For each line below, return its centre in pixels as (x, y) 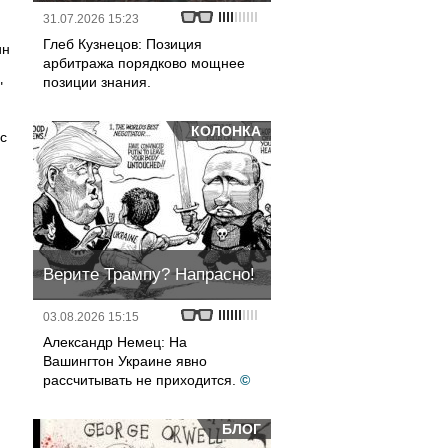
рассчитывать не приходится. (139, 380)
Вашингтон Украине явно (125, 361)
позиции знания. (97, 82)
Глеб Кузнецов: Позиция (122, 44)
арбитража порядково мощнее (144, 63)
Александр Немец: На (115, 342)
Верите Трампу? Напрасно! (149, 274)
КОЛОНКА (226, 131)
